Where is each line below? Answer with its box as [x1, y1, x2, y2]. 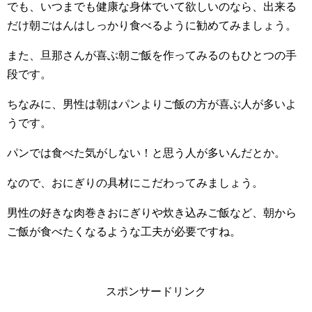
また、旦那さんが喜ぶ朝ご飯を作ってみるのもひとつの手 [7, 49, 297, 61]
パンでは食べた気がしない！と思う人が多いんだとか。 [7, 146, 286, 159]
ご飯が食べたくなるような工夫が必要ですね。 [7, 225, 241, 237]
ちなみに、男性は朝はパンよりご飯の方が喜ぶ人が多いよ [7, 97, 297, 110]
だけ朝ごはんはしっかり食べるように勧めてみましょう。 [7, 19, 297, 31]
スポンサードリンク [106, 285, 206, 297]
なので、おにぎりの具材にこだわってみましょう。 [7, 176, 263, 189]
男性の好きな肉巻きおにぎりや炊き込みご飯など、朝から [7, 206, 297, 219]
